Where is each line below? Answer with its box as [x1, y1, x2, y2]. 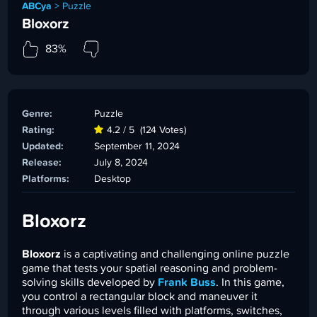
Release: [22, 157, 62, 168]
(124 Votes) [140, 125, 187, 135]
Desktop [94, 173, 132, 184]
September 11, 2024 [94, 141, 180, 151]
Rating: [22, 125, 55, 135]
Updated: [22, 141, 64, 151]
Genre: [22, 108, 53, 119]
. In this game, [216, 276, 285, 288]
